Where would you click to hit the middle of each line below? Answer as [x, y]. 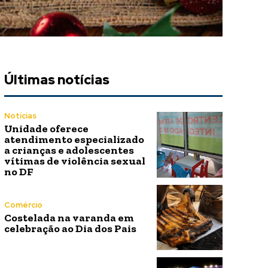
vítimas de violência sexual [74, 161]
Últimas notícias [57, 80]
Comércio [23, 205]
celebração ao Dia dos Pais [70, 228]
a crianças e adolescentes [69, 150]
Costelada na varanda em [69, 217]
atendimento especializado [74, 140]
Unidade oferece [46, 129]
